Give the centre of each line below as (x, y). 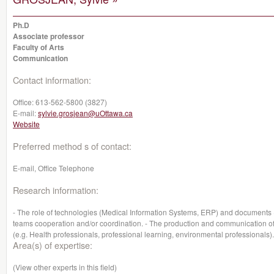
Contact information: (52, 80)
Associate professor (49, 36)
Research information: (56, 190)
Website (26, 124)
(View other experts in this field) (65, 267)
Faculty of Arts (39, 47)
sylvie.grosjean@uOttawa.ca (85, 113)
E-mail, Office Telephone (54, 168)
